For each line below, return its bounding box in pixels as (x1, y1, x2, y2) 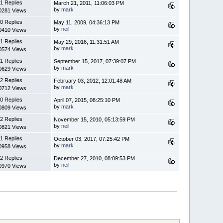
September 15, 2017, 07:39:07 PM (54, 58, 136, 65)
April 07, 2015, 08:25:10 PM (54, 97, 120, 104)
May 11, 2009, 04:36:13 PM (54, 19, 120, 26)
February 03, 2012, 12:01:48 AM (54, 78, 132, 84)
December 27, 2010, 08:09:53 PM (54, 155, 135, 162)
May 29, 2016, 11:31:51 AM (54, 39, 119, 45)
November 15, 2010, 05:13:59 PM (54, 116, 135, 123)
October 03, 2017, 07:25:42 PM (54, 136, 130, 142)
